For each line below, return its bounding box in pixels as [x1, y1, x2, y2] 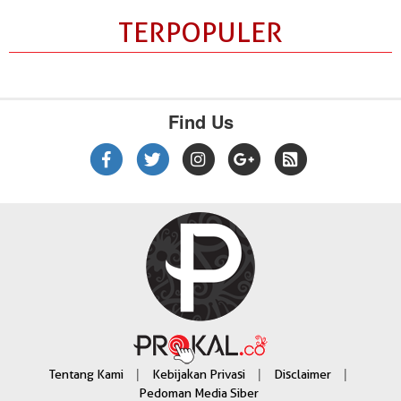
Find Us [167, 108, 234, 134]
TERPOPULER [118, 15, 283, 49]
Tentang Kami [49, 367, 124, 382]
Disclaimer [274, 367, 331, 382]
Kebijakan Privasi [152, 367, 245, 382]
